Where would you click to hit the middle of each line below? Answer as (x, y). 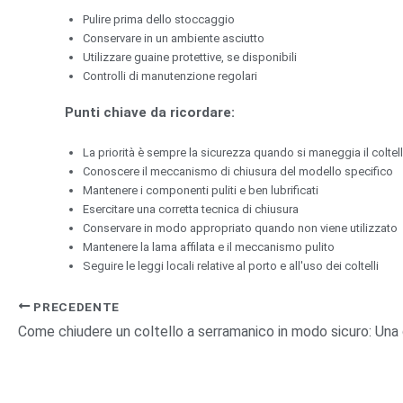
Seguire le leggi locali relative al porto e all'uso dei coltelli (231, 265)
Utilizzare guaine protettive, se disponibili (190, 58)
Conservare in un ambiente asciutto (174, 39)
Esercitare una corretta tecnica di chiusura (191, 209)
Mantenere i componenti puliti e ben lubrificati (201, 190)
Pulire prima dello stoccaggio (159, 20)
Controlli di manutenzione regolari (170, 76)
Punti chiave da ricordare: (150, 112)
